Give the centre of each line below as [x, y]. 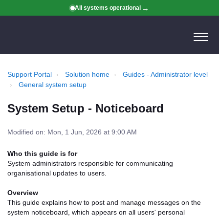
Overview [23, 193]
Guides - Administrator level [165, 74]
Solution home [87, 74]
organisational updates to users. [57, 173]
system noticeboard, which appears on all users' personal [96, 212]
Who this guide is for [42, 153]
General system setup [53, 85]
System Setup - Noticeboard [86, 108]
